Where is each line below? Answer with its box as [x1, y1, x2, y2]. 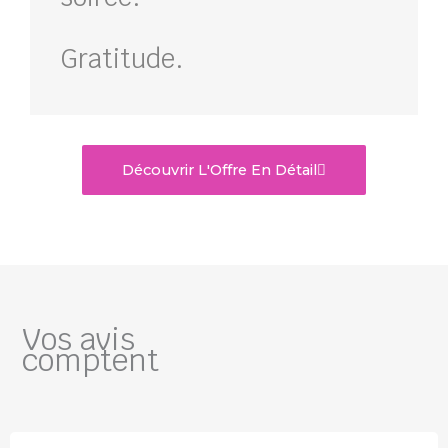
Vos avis [22, 319, 135, 359]
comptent [22, 340, 159, 380]
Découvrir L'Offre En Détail [122, 160, 317, 179]
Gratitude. [60, 41, 184, 76]
